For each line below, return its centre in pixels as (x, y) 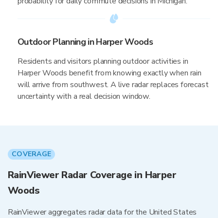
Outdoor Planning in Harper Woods (85, 42)
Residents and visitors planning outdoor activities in (103, 61)
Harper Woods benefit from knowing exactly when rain (109, 73)
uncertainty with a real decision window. (84, 96)
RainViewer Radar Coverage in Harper (92, 175)
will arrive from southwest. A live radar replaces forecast (113, 85)
